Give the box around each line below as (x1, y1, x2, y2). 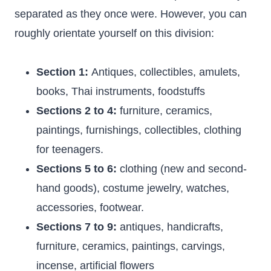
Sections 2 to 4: (36, 105, 120, 117)
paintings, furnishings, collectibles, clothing (36, 124, 241, 136)
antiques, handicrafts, (120, 221, 223, 233)
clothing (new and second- (117, 163, 247, 175)
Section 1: (36, 66, 91, 78)
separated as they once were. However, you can (15, 8, 247, 20)
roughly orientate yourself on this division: (15, 27, 214, 39)
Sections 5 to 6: (36, 163, 117, 175)
